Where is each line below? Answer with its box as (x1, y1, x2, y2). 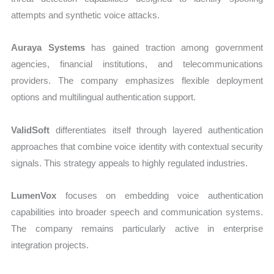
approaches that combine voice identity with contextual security (11, 141, 263, 152)
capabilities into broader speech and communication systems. (11, 206, 263, 217)
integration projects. (11, 239, 89, 250)
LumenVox (11, 190, 57, 201)
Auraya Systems (11, 42, 85, 53)
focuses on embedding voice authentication (56, 190, 263, 201)
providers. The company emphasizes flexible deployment (11, 75, 263, 86)
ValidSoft (11, 124, 50, 135)
